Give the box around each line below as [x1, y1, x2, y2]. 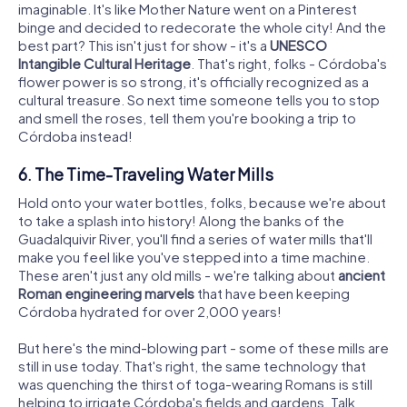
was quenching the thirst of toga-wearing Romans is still [18, 375, 372, 393]
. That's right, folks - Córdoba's [191, 54, 387, 72]
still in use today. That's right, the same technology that [18, 357, 366, 375]
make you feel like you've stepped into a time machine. [18, 248, 370, 266]
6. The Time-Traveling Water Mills [18, 163, 273, 184]
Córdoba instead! [18, 126, 133, 144]
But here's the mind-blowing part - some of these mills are [18, 339, 389, 357]
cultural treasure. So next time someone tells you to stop [18, 90, 380, 108]
